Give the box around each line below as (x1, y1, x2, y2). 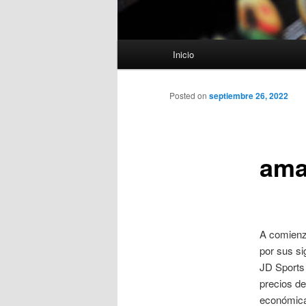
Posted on (169, 89, 209, 102)
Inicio (173, 48, 195, 61)
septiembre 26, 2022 (209, 89, 288, 102)
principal (117, 57, 154, 72)
